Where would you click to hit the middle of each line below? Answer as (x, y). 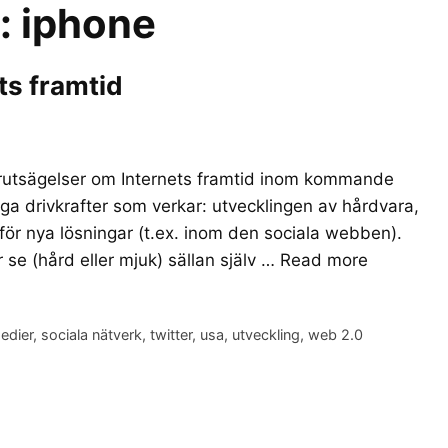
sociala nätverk (92, 335)
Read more (324, 260)
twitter (171, 335)
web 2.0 (336, 335)
